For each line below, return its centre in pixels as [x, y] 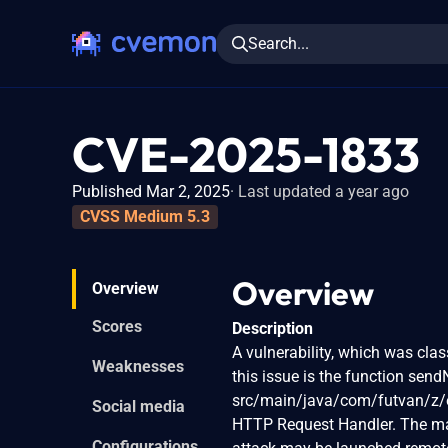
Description [272, 328]
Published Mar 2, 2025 [151, 191]
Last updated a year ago [323, 191]
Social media [138, 406]
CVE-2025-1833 [246, 154]
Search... [278, 43]
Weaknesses [138, 366]
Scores [117, 326]
